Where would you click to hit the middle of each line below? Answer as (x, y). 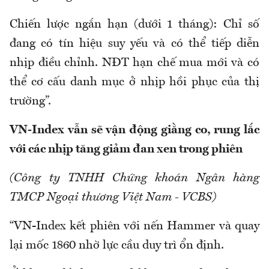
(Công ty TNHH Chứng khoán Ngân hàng (134, 178)
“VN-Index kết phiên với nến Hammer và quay (134, 226)
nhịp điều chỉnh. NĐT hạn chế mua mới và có (134, 63)
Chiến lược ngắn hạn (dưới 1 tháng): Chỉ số (134, 24)
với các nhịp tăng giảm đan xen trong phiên (126, 149)
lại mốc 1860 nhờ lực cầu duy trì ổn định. (117, 245)
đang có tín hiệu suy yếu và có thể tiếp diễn (134, 44)
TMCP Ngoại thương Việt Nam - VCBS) (113, 197)
